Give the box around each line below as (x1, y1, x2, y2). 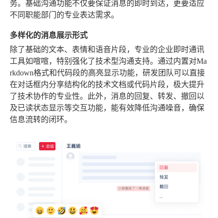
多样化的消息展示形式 (10, 29, 88, 40)
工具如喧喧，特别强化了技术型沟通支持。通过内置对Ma (10, 56, 207, 65)
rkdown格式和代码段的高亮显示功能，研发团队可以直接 (10, 68, 205, 77)
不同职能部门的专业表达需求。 (10, 10, 119, 19)
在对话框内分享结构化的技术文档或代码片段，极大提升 (10, 80, 204, 89)
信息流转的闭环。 (10, 115, 72, 124)
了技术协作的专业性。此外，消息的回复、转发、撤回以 (10, 91, 204, 100)
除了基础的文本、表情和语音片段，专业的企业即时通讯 (10, 45, 204, 54)
